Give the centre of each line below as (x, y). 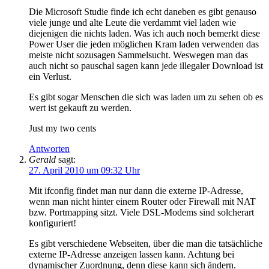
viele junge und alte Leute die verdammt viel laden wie (132, 22)
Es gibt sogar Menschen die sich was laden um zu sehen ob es (146, 97)
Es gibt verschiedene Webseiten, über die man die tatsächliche (146, 243)
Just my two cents (62, 128)
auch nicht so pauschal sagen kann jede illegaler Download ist (146, 65)
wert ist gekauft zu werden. (80, 107)
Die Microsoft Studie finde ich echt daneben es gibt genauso (143, 11)
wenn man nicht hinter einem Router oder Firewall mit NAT (142, 201)
